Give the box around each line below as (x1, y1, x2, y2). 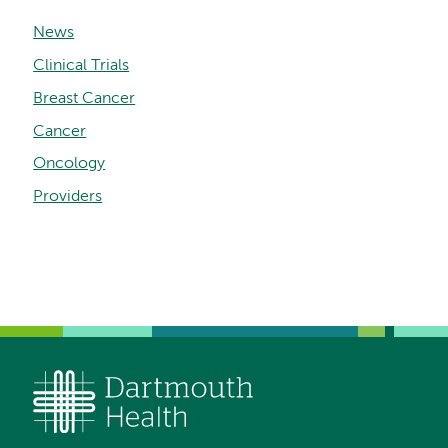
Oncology (33, 156, 106, 173)
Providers (33, 188, 103, 205)
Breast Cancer (33, 90, 136, 107)
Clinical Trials (33, 58, 130, 75)
